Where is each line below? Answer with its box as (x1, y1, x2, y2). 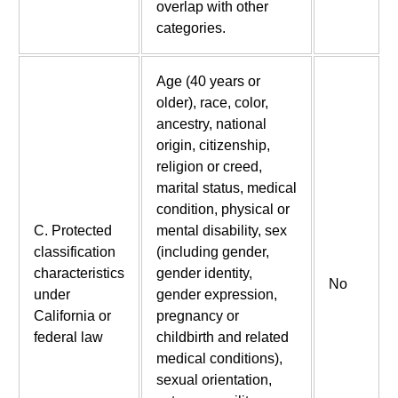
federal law (33, 330, 103, 346)
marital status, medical (155, 180, 297, 196)
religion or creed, (155, 159, 262, 175)
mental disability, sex (155, 223, 287, 239)
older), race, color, (155, 95, 268, 111)
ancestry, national (155, 116, 267, 132)
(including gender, (155, 244, 269, 260)
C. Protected (33, 223, 112, 239)
